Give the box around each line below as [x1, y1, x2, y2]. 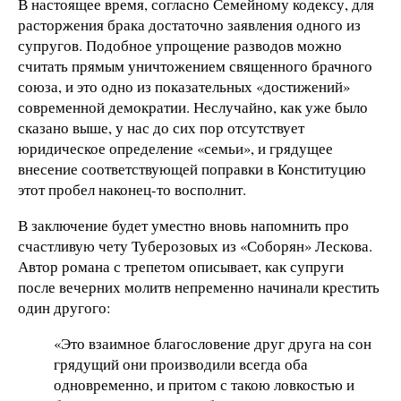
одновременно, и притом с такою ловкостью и [54, 373, 354, 395]
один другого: [18, 297, 111, 319]
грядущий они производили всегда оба [54, 353, 308, 374]
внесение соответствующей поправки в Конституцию [18, 158, 366, 180]
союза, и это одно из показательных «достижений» [18, 76, 350, 98]
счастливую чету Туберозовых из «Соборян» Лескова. [18, 235, 372, 257]
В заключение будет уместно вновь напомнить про [18, 215, 349, 236]
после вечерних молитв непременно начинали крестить [18, 277, 380, 298]
